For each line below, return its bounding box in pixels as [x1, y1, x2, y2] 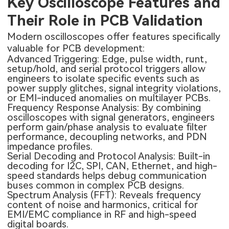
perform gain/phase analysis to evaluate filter [7, 121, 208, 133]
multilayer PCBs [139, 92, 209, 104]
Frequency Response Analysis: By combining [7, 102, 201, 114]
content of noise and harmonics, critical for [7, 199, 198, 211]
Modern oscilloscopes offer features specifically [7, 31, 221, 43]
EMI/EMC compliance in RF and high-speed [7, 209, 197, 221]
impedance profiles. [7, 141, 93, 153]
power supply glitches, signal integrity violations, [7, 82, 221, 95]
